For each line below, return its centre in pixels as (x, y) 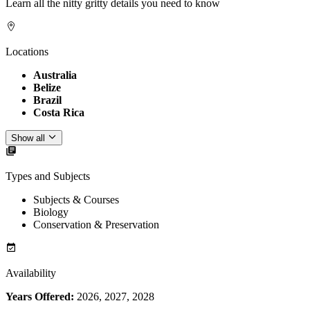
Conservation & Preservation (96, 225)
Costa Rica (59, 112)
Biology (51, 212)
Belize (47, 87)
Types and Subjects (48, 176)
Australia (55, 75)
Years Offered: (40, 297)
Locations (27, 51)
